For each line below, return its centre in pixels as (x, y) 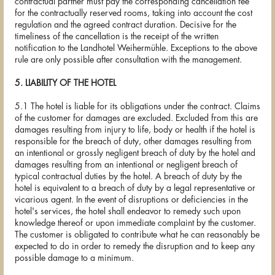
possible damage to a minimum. (74, 258)
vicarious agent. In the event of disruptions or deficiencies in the (131, 200)
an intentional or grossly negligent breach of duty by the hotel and (135, 153)
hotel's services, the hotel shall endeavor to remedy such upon (128, 211)
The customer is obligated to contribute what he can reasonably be (137, 235)
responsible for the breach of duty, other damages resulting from (133, 141)
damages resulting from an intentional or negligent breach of (126, 165)
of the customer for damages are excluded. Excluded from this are (136, 118)
